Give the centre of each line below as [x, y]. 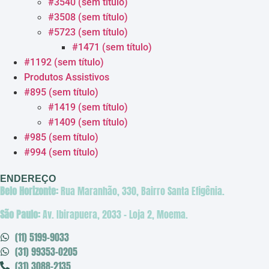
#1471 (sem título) [112, 47]
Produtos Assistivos [67, 77]
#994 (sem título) [61, 153]
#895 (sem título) [61, 92]
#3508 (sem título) [88, 17]
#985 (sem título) [61, 138]
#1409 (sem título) [88, 122]
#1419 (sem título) [88, 107]
